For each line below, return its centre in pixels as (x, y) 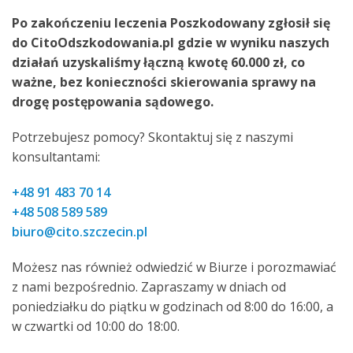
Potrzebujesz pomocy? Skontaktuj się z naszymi (152, 137)
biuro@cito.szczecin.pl (80, 232)
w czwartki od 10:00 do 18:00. (96, 327)
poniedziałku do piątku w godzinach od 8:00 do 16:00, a (173, 307)
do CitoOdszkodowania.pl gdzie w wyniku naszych (171, 43)
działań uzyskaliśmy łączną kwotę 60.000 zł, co (158, 63)
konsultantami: (56, 157)
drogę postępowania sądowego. (113, 102)
